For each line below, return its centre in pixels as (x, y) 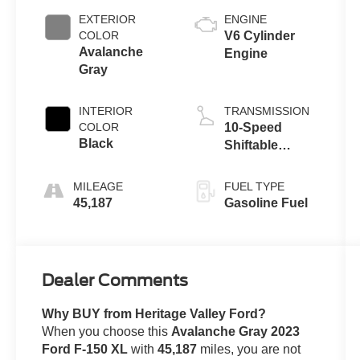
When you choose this (107, 331)
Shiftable (251, 145)
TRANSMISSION (266, 110)
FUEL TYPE (254, 186)
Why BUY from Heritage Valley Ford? (154, 313)
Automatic (255, 162)
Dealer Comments (115, 280)
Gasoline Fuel (266, 202)
